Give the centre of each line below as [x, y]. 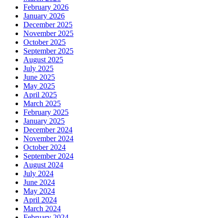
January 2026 [44, 16]
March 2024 [42, 209]
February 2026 [46, 7]
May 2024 [39, 191]
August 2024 [43, 165]
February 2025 [46, 112]
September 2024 [48, 156]
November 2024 [48, 139]
